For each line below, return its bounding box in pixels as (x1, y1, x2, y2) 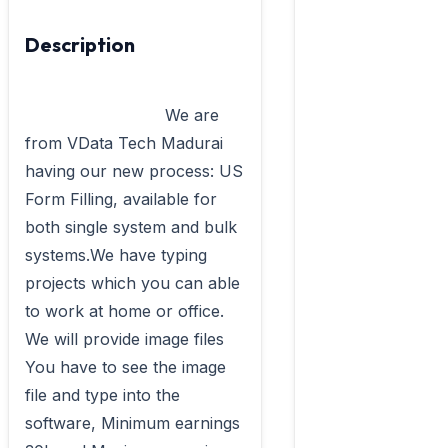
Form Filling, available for (25, 189, 217, 209)
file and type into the (25, 385, 180, 405)
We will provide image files (25, 329, 224, 349)
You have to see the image (25, 357, 226, 377)
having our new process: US (25, 161, 243, 181)
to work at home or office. (25, 301, 224, 321)
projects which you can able (25, 273, 240, 293)
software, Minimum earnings (25, 413, 240, 433)
